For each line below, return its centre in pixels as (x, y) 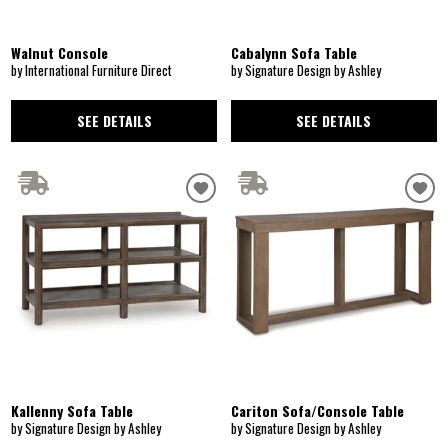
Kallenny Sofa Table (72, 410)
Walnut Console (60, 52)
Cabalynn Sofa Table (294, 52)
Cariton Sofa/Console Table (317, 410)
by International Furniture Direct (92, 69)
